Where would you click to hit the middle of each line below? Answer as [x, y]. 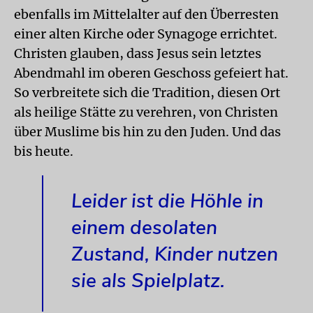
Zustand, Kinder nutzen [175, 254]
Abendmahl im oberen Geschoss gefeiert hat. [151, 73]
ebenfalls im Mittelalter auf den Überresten [146, 14]
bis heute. [44, 151]
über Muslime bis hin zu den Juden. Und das [147, 131]
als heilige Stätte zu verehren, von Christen [146, 112]
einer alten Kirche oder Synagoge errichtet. [146, 34]
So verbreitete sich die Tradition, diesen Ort [147, 92]
